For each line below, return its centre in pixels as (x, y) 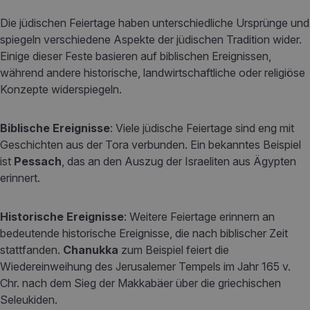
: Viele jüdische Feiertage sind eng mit (202, 128)
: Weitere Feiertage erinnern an (199, 217)
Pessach (38, 161)
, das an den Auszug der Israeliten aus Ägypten (179, 161)
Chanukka (91, 250)
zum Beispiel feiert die (174, 250)
